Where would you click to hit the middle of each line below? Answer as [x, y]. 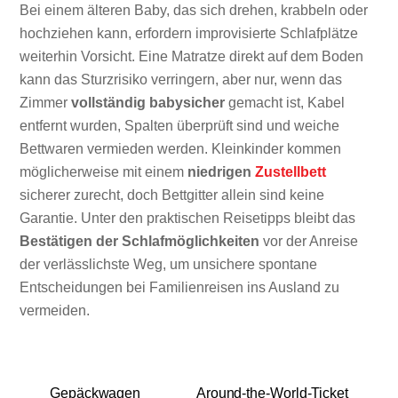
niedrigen [222, 171]
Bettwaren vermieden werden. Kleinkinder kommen [181, 148]
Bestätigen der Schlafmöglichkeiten [140, 241]
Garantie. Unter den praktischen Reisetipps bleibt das [188, 218]
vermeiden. [55, 310]
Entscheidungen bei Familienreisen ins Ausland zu [180, 287]
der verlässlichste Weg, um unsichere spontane [169, 264]
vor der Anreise [309, 241]
